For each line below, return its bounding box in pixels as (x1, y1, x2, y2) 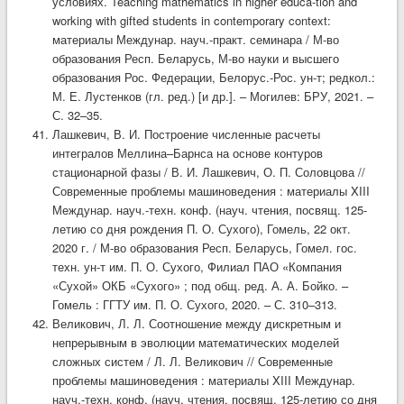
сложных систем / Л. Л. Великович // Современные (51, 352, 333, 370)
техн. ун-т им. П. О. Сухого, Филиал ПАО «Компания (51, 257, 342, 275)
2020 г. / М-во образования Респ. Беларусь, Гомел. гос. (51, 238, 357, 256)
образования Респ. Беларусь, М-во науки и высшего (51, 49, 339, 67)
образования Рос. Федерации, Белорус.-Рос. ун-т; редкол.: (51, 68, 375, 86)
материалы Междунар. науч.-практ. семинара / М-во (51, 30, 339, 48)
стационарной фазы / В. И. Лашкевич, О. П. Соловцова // (51, 162, 365, 180)
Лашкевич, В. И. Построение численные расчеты (51, 124, 320, 142)
